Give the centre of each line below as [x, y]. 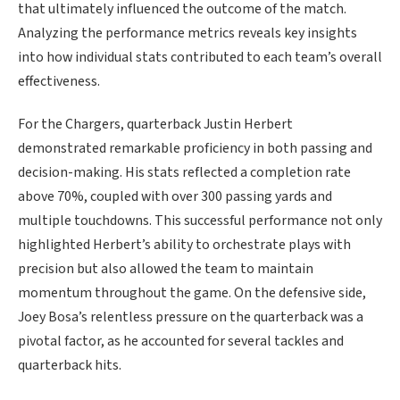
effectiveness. [59, 81]
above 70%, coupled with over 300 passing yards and [175, 196]
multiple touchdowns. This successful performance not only [200, 220]
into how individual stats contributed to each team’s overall [200, 57]
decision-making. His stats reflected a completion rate [184, 172]
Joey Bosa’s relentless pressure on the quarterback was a [191, 317]
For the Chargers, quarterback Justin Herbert [155, 124]
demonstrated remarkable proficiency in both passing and [195, 148]
